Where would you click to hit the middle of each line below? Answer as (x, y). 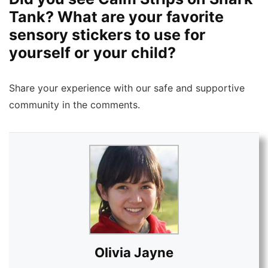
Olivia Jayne (134, 252)
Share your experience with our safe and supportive (127, 88)
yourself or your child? (92, 52)
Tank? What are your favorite (116, 16)
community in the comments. (74, 105)
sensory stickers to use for (107, 34)
